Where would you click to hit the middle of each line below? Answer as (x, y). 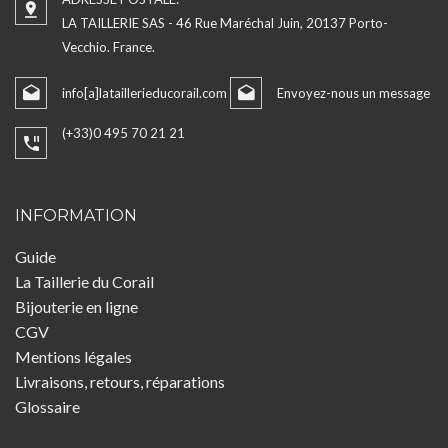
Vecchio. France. (108, 47)
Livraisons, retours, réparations (120, 382)
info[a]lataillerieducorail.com (144, 93)
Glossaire (47, 407)
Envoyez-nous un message (353, 93)
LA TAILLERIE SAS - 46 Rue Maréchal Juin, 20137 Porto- (225, 23)
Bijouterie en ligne (76, 307)
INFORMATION (76, 216)
